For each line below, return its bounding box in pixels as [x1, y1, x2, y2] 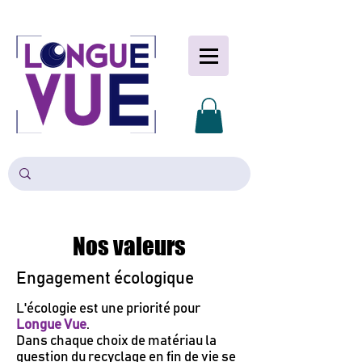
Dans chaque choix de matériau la [16, 335, 217, 349]
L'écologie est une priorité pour [16, 302, 200, 317]
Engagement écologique [16, 270, 194, 288]
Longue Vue [16, 318, 86, 333]
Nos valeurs [73, 232, 186, 261]
